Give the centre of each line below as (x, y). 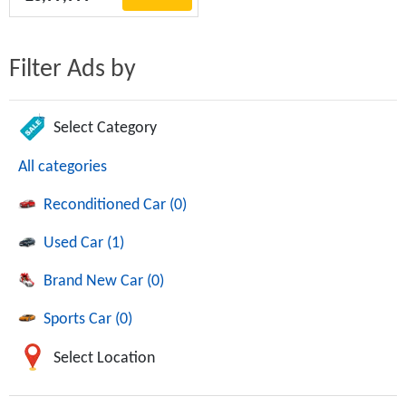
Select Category (105, 128)
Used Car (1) (84, 243)
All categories (63, 167)
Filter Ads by (72, 70)
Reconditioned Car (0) (115, 205)
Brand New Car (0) (104, 281)
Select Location (104, 358)
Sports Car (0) (88, 319)
